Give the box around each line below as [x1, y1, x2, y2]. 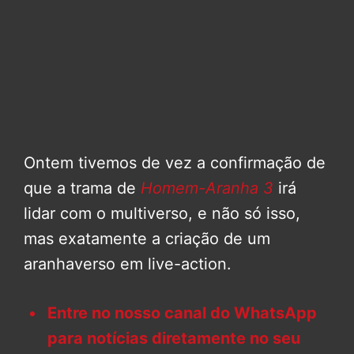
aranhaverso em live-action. [24, 254, 232, 274]
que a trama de [24, 179, 141, 198]
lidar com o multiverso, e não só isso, [24, 204, 300, 224]
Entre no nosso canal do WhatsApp [47, 303, 317, 323]
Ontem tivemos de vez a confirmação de [24, 153, 326, 173]
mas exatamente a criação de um [24, 229, 270, 249]
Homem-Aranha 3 [141, 179, 273, 198]
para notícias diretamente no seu [47, 329, 300, 348]
